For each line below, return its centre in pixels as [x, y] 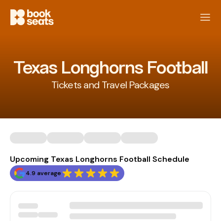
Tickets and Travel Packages [110, 85]
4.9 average [43, 173]
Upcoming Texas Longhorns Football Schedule [100, 159]
